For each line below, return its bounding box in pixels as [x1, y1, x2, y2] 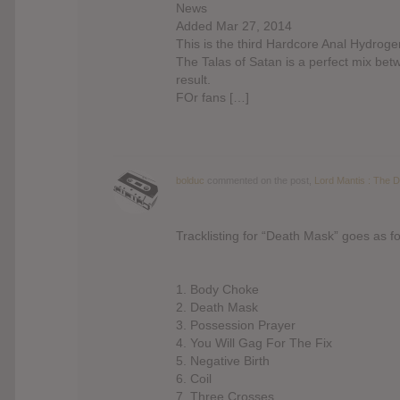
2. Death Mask [176, 299, 258, 314]
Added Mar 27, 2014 [176, 18, 292, 33]
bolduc [176, 174, 204, 186]
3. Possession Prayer [176, 317, 296, 332]
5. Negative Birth [176, 353, 270, 368]
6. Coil [176, 371, 212, 386]
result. [176, 71, 211, 87]
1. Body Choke [176, 281, 259, 296]
